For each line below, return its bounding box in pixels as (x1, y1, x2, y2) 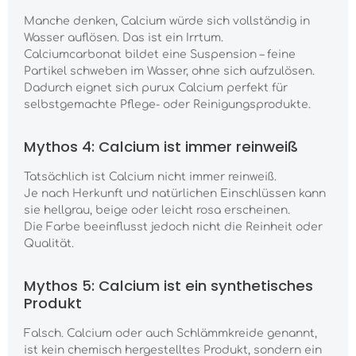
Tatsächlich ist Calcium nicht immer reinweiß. (24, 171, 277, 184)
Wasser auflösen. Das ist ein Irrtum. (24, 32, 223, 44)
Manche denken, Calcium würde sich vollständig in (24, 15, 310, 28)
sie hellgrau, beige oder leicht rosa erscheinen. (24, 204, 290, 217)
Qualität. (24, 238, 74, 250)
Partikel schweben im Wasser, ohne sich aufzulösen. (24, 65, 315, 78)
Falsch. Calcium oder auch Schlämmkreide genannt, (24, 327, 317, 340)
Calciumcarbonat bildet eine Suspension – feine (24, 48, 296, 61)
